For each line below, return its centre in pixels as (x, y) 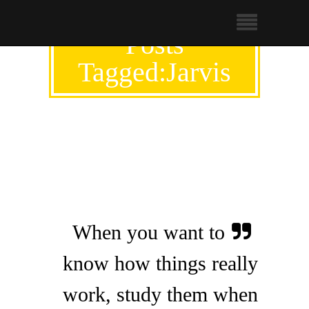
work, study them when (160, 294)
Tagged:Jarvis (154, 72)
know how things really (160, 263)
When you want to (149, 232)
